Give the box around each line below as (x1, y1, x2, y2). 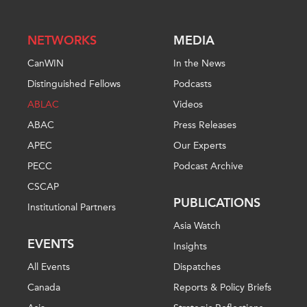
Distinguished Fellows (27, 78, 121, 90)
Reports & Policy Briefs (173, 282, 272, 294)
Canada (27, 282, 60, 294)
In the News (173, 58, 226, 70)
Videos (173, 99, 204, 111)
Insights (173, 241, 208, 253)
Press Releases (173, 119, 237, 132)
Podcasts (173, 78, 212, 90)
